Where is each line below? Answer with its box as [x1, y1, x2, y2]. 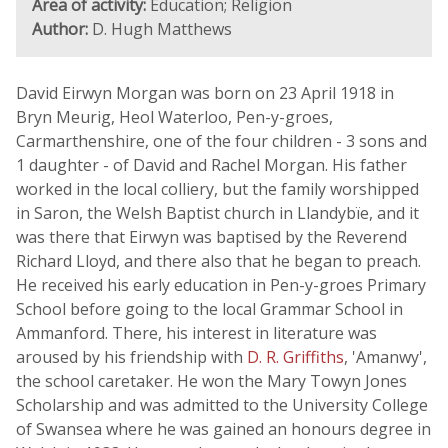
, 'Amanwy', [344, 346, 427, 368]
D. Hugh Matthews [88, 18, 232, 40]
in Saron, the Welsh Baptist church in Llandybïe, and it [16, 202, 419, 224]
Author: [32, 18, 88, 40]
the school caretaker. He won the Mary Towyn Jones [16, 370, 407, 392]
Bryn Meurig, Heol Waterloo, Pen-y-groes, [16, 106, 333, 128]
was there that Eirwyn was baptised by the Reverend [16, 226, 407, 248]
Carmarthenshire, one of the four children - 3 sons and [16, 130, 427, 152]
